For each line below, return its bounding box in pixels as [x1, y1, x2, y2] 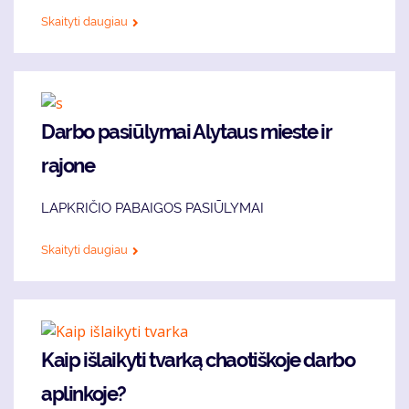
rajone [41, 153, 95, 178]
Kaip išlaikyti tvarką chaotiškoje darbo [41, 348, 355, 372]
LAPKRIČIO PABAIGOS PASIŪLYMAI [41, 200, 264, 217]
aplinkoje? [41, 382, 126, 406]
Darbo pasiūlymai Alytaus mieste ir [41, 120, 331, 144]
